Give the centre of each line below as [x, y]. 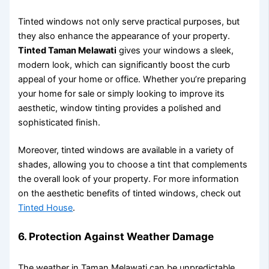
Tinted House [46, 208]
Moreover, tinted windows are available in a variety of [126, 150]
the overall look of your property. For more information [129, 179]
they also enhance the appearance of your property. [124, 36]
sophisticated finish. [59, 123]
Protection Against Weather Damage [122, 236]
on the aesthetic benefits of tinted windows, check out [130, 194]
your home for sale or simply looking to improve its [122, 94]
